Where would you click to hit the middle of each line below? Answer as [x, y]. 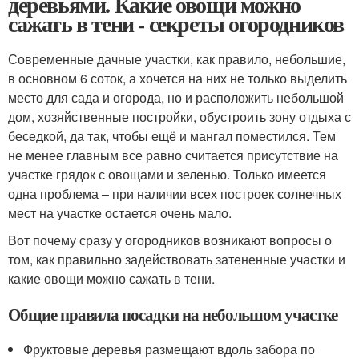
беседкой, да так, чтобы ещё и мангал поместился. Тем [172, 135]
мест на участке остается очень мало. [120, 212]
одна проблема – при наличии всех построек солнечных [175, 193]
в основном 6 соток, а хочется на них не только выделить [177, 78]
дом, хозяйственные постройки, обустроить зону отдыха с [179, 116]
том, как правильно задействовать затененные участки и [177, 259]
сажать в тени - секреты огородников [176, 23]
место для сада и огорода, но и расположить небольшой [176, 97]
